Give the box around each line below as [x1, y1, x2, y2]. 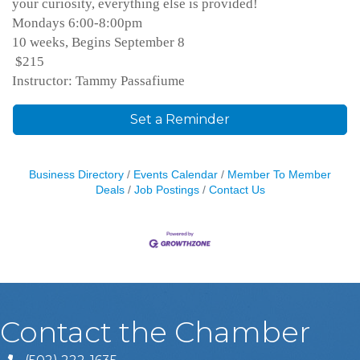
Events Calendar [133, 168, 218, 181]
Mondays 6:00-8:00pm [12, 14, 142, 31]
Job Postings [133, 183, 199, 196]
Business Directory [29, 168, 124, 181]
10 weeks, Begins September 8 [12, 34, 185, 50]
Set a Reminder [130, 111, 230, 127]
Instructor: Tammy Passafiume [12, 72, 185, 88]
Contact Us [208, 183, 265, 196]
